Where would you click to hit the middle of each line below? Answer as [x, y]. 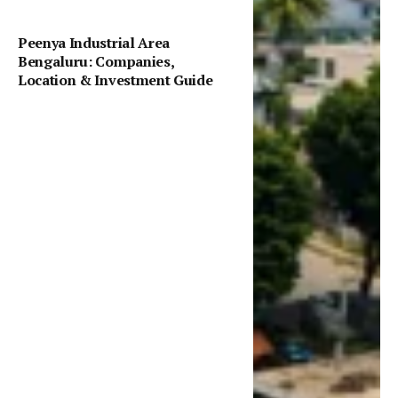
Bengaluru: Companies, [96, 61]
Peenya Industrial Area [94, 42]
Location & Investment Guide [115, 80]
